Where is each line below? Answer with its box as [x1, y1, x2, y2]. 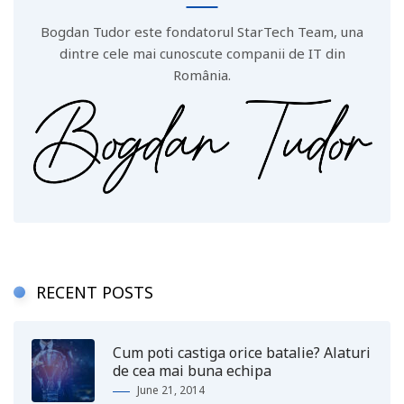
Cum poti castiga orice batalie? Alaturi [113, 343, 371, 363]
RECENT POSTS [36, 281, 153, 304]
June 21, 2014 [137, 382, 205, 399]
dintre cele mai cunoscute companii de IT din [59, 44, 345, 63]
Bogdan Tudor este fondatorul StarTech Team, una [41, 23, 363, 41]
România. [173, 66, 231, 85]
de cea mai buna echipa [113, 361, 271, 381]
